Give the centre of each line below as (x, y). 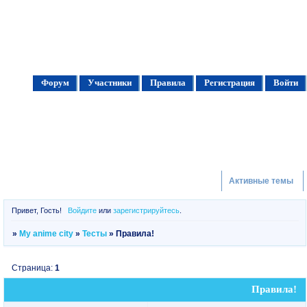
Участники (109, 83)
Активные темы (261, 181)
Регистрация (229, 83)
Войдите (82, 210)
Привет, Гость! (37, 210)
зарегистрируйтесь (146, 210)
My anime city (47, 233)
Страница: (34, 268)
